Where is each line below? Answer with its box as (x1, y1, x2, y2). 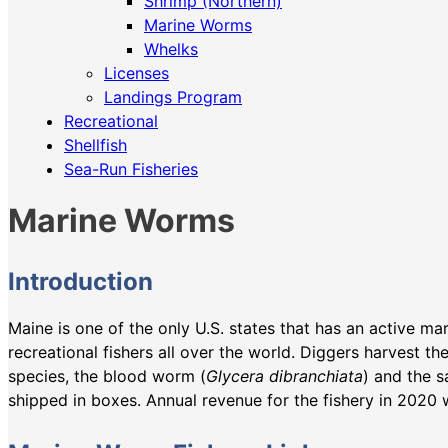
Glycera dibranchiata (206, 366, 363, 387)
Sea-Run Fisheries (64, 159, 198, 179)
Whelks (144, 39, 198, 59)
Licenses (104, 63, 169, 83)
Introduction (8, 267, 153, 297)
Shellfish (64, 135, 127, 155)
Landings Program (104, 87, 242, 107)
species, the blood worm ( (8, 366, 206, 387)
